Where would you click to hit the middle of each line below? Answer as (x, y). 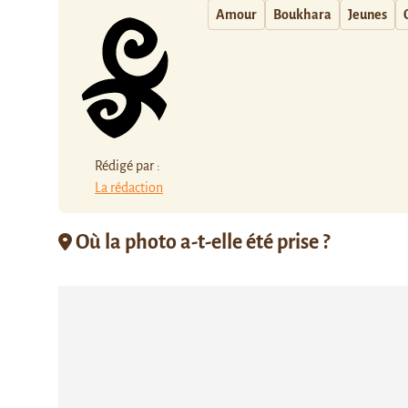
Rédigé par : (127, 165)
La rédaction (129, 187)
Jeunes (367, 15)
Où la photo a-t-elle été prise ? (201, 242)
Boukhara (302, 15)
